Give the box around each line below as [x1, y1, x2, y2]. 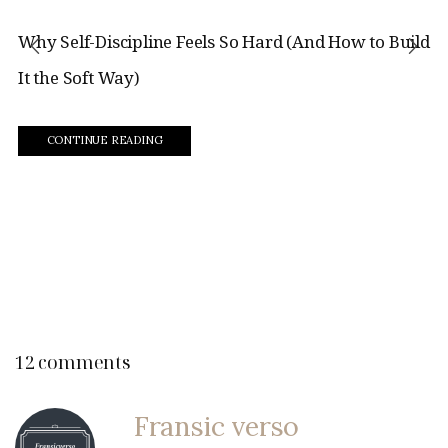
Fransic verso [133, 408, 300, 443]
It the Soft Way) [18, 65, 140, 89]
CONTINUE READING [46, 133, 163, 148]
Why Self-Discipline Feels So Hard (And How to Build [18, 29, 430, 53]
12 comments [15, 350, 131, 375]
